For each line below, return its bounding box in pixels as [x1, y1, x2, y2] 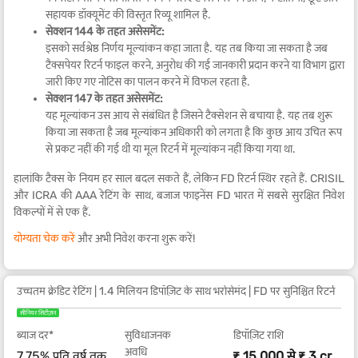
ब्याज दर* [17, 328, 54, 342]
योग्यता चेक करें [14, 232, 75, 245]
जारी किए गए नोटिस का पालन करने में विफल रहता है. [46, 75, 250, 89]
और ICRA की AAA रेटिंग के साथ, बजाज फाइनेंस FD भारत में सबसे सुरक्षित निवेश [14, 189, 344, 202]
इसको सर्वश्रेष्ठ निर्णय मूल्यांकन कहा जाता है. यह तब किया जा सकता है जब [46, 42, 328, 55]
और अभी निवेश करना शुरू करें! [75, 232, 195, 245]
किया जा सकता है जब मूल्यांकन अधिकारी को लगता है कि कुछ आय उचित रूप [46, 125, 342, 139]
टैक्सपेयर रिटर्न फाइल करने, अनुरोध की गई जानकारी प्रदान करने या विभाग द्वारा [46, 58, 344, 72]
